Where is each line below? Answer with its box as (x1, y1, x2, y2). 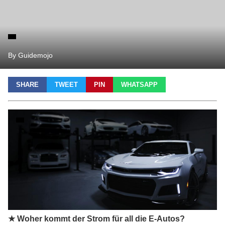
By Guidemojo (8, 52, 53, 59)
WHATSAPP (121, 81, 158, 88)
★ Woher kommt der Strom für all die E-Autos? (8, 214, 185, 223)
